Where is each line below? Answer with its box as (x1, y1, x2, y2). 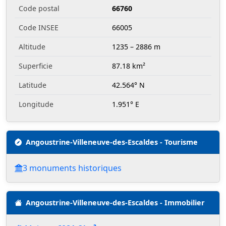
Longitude (19, 99, 53, 109)
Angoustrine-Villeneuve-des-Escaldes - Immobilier (26, 197, 205, 207)
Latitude (19, 80, 46, 90)
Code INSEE (19, 22, 59, 32)
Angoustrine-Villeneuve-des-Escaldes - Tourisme (26, 137, 198, 147)
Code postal (19, 3, 60, 13)
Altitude (19, 41, 45, 51)
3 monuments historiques (23, 162, 122, 174)
